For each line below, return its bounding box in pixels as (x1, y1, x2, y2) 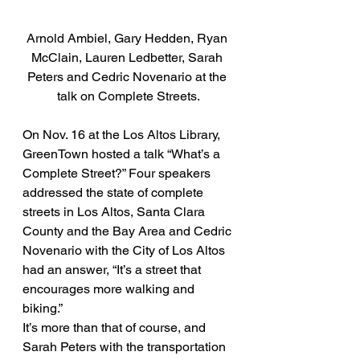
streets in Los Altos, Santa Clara (22, 204, 208, 220)
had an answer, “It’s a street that (22, 262, 204, 278)
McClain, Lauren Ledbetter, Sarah (31, 50, 226, 66)
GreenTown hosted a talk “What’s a (22, 146, 223, 162)
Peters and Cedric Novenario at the (27, 69, 230, 85)
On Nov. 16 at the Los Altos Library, (22, 127, 223, 143)
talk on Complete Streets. (57, 88, 200, 104)
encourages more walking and (22, 281, 198, 297)
